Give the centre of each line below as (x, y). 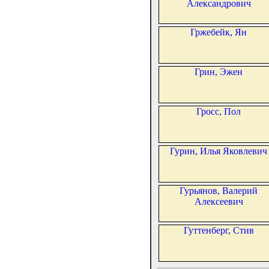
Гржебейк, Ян (219, 32)
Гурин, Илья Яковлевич (219, 151)
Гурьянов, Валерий (219, 191)
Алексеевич (219, 202)
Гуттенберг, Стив (219, 231)
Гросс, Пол (219, 112)
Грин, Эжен (219, 72)
